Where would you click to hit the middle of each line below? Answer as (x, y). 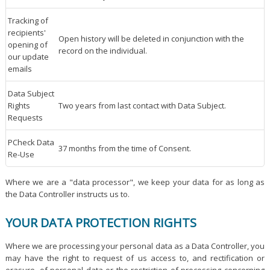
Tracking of (28, 20)
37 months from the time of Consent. (124, 148)
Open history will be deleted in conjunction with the (151, 38)
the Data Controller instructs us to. (67, 194)
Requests (25, 117)
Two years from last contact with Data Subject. (142, 105)
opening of (27, 44)
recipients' (27, 32)
